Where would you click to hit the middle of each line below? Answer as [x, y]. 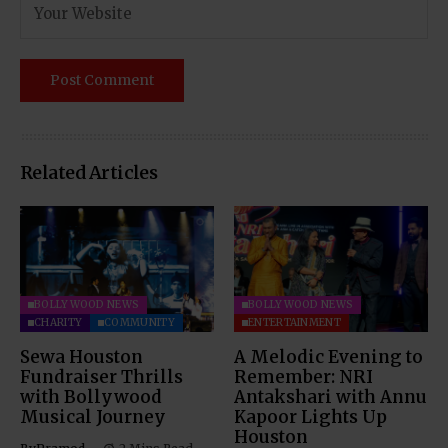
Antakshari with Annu [330, 396]
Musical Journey [93, 416]
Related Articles [89, 172]
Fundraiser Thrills [101, 376]
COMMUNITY [139, 322]
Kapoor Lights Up [310, 416]
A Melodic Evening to [328, 356]
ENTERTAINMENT [294, 322]
